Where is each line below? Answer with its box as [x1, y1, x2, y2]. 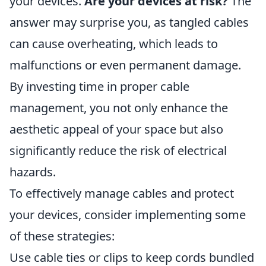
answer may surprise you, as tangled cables [9, 14, 249, 30]
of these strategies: [9, 228, 115, 244]
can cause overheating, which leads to [9, 36, 218, 52]
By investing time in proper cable [9, 78, 189, 94]
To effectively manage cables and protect [9, 185, 234, 201]
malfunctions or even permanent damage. [9, 57, 241, 73]
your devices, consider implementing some [9, 207, 246, 223]
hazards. [9, 164, 56, 180]
